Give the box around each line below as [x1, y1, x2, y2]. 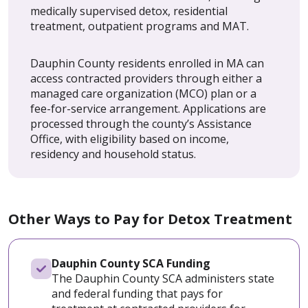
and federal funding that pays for [52, 285, 223, 301]
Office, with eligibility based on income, [30, 131, 229, 146]
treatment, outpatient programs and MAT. [30, 18, 249, 34]
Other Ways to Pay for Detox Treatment [8, 209, 292, 228]
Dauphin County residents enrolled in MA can [30, 55, 264, 71]
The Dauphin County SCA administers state [52, 270, 274, 286]
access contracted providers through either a [30, 70, 262, 86]
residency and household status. [30, 146, 196, 162]
